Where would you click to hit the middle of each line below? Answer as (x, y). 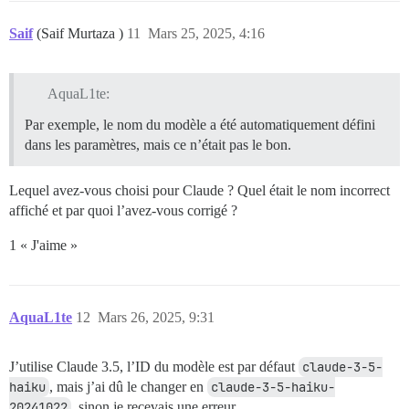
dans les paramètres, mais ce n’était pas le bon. (158, 145)
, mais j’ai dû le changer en (128, 387)
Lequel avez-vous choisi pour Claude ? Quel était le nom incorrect (199, 191)
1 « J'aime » (43, 246)
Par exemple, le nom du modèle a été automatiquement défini (200, 125)
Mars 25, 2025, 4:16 (206, 33)
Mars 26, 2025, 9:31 (156, 318)
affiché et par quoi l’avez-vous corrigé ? (123, 211)
